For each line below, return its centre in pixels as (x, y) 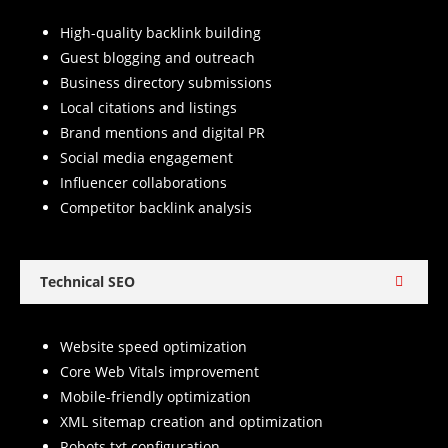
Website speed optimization (153, 347)
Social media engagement (146, 158)
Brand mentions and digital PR (162, 133)
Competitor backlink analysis (156, 208)
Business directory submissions (166, 83)
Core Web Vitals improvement (159, 372)
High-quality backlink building (160, 33)
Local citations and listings (148, 108)
